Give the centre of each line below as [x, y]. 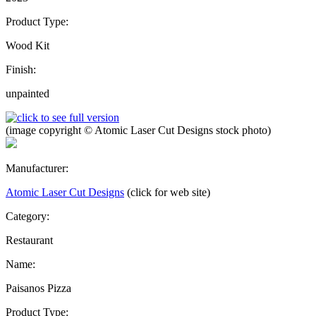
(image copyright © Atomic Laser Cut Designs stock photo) [138, 130]
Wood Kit [28, 45]
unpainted [28, 93]
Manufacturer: [37, 168]
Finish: [21, 69]
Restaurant [29, 240]
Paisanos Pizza [38, 288]
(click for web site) [169, 192]
